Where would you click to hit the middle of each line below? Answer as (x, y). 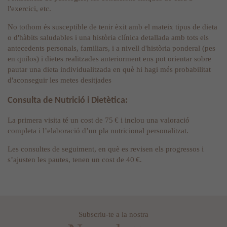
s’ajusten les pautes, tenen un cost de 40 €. (75, 160)
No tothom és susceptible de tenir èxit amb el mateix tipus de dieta (112, 27)
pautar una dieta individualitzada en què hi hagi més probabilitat (109, 70)
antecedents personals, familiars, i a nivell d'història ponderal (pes (111, 48)
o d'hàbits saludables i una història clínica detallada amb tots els (108, 38)
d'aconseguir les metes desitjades (60, 80)
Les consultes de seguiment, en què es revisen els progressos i (106, 149)
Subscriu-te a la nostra (113, 215)
